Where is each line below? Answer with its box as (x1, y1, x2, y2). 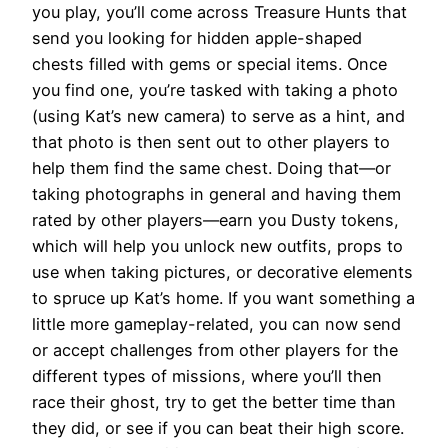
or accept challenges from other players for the (32, 339, 398, 360)
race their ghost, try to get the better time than (32, 391, 396, 412)
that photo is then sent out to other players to (32, 131, 390, 152)
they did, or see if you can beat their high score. (32, 417, 404, 438)
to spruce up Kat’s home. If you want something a (32, 287, 415, 308)
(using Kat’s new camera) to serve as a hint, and (32, 105, 405, 126)
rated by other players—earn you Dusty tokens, (32, 209, 399, 230)
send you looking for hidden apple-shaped (32, 27, 362, 48)
